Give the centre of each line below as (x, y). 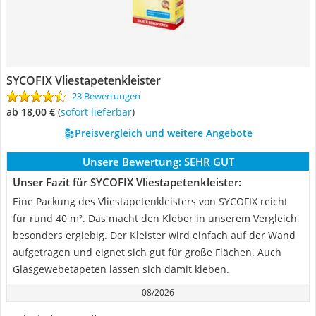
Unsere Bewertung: (132, 162)
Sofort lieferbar (99, 112)
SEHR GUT (209, 162)
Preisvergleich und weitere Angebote (163, 133)
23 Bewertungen (106, 96)
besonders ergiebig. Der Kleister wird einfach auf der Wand (154, 235)
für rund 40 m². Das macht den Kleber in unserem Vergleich (155, 218)
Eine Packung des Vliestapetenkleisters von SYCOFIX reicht (150, 201)
